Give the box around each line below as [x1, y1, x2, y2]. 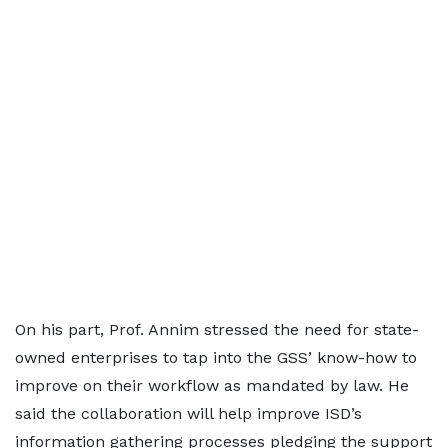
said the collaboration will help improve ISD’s [15, 403, 362, 423]
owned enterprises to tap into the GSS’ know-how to [15, 347, 417, 367]
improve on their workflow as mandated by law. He [15, 375, 409, 395]
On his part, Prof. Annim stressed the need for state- [15, 319, 419, 339]
